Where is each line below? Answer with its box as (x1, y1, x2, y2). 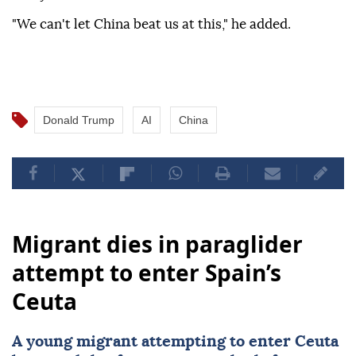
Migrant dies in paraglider (12, 229, 303, 260)
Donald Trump (43, 114, 114, 127)
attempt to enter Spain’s (12, 257, 281, 288)
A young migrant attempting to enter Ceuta (12, 334, 339, 350)
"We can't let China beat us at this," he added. (12, 17, 291, 32)
